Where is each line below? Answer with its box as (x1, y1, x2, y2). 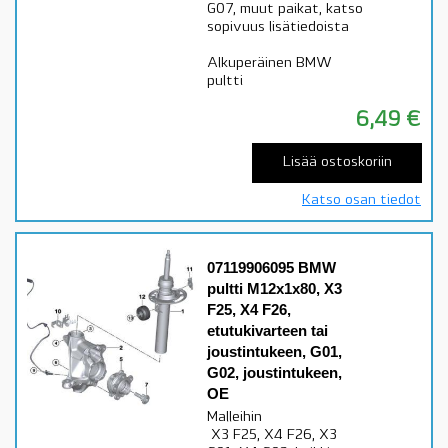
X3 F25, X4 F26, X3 (207, 427, 337, 443)
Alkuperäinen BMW (207, 56, 332, 72)
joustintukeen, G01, (207, 342, 342, 360)
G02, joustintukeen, (207, 363, 342, 381)
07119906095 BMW (207, 258, 336, 276)
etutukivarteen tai (207, 321, 328, 339)
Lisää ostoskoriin (282, 154, 392, 170)
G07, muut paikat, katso (207, 2, 363, 18)
